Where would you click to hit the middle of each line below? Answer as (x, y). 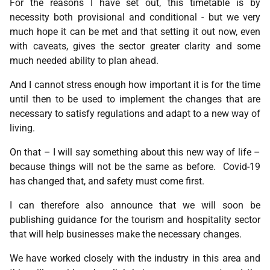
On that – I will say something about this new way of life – (135, 152)
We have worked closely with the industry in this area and (135, 258)
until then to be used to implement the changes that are (135, 99)
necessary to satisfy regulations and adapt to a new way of (135, 114)
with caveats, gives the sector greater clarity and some (135, 46)
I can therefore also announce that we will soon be (135, 205)
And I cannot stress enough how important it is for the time (135, 85)
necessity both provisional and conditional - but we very (135, 17)
